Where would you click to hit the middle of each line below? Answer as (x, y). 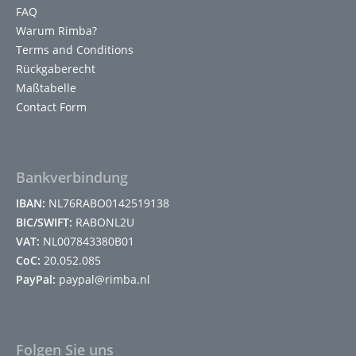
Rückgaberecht (56, 68)
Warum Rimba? (56, 30)
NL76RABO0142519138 (107, 203)
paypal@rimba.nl (103, 279)
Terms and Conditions (75, 49)
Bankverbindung (72, 177)
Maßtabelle (46, 87)
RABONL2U (103, 222)
